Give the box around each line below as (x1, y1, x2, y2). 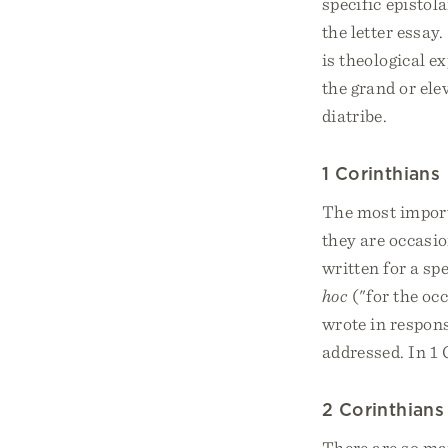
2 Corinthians (322, 399, 444, 420)
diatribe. (322, 105, 388, 126)
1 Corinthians (322, 163, 440, 184)
